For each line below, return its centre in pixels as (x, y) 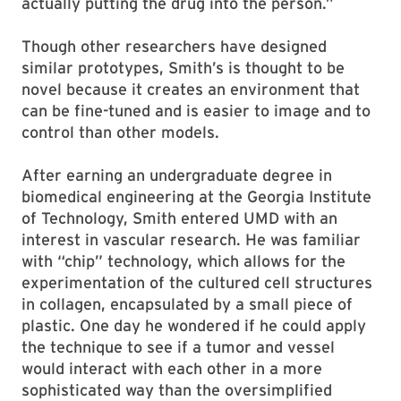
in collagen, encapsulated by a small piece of (187, 304)
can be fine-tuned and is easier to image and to (196, 111)
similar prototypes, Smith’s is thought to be (183, 68)
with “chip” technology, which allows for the (183, 261)
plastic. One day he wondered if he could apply (194, 326)
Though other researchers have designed (174, 47)
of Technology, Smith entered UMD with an (179, 218)
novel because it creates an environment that (191, 90)
